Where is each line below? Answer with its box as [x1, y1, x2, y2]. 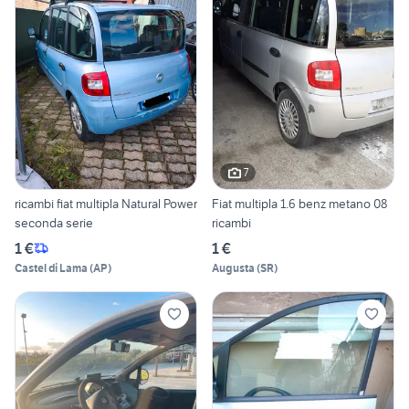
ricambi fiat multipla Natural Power [15, 194, 197, 212]
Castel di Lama [15, 260, 88, 275]
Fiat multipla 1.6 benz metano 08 [212, 194, 387, 212]
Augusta [212, 260, 255, 275]
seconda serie [15, 214, 93, 231]
